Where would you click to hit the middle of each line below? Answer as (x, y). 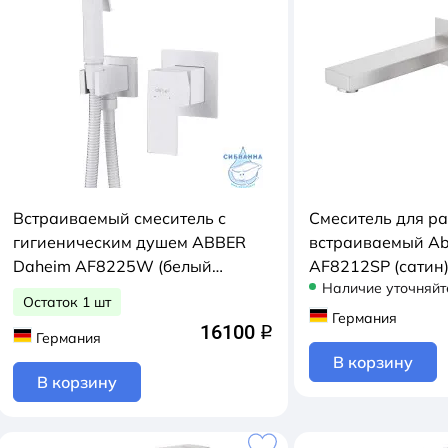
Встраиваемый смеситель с (119, 218)
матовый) (49, 290)
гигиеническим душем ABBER (129, 242)
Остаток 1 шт (67, 302)
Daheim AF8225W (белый (112, 266)
